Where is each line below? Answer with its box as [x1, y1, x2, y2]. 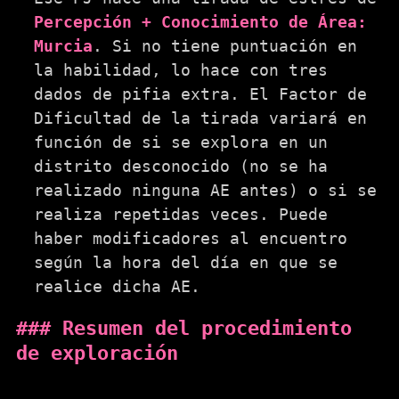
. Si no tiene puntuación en [93, 36, 357, 55]
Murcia [34, 36, 93, 55]
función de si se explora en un [34, 132, 328, 151]
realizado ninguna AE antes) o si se [34, 180, 377, 199]
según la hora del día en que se [34, 252, 338, 272]
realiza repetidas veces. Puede [34, 204, 328, 224]
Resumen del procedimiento [62, 316, 352, 339]
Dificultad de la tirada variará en [34, 108, 367, 127]
